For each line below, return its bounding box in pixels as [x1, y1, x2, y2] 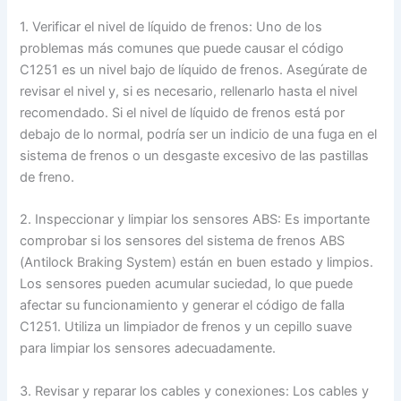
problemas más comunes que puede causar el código [20, 39, 345, 56]
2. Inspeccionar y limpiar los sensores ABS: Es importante [20, 211, 371, 228]
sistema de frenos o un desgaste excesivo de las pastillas [20, 147, 370, 164]
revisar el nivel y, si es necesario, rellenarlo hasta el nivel [20, 82, 358, 99]
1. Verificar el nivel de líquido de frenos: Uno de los [20, 18, 323, 35]
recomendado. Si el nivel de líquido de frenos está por [20, 104, 346, 121]
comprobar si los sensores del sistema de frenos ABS [20, 233, 346, 250]
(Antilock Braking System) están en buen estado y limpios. [20, 254, 374, 271]
